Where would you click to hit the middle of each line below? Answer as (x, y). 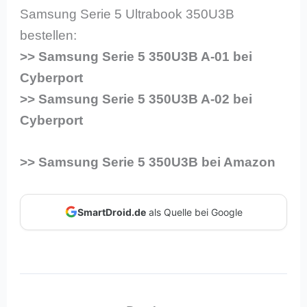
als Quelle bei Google (194, 212)
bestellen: (49, 35)
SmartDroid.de (111, 212)
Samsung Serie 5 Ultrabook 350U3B (127, 14)
